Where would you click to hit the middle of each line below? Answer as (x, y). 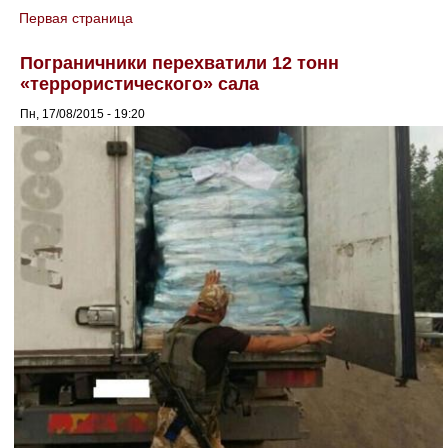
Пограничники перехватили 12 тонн (180, 62)
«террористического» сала (140, 83)
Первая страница (76, 18)
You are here (63, 30)
